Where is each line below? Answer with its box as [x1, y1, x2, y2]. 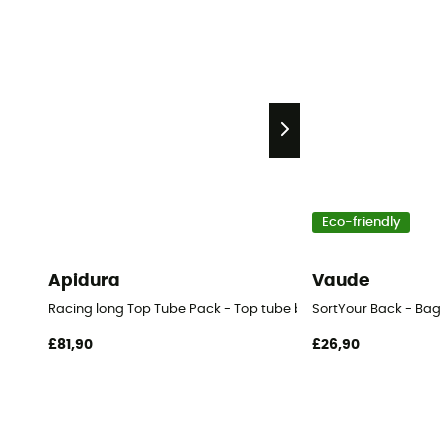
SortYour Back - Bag [311, 302, 441, 316]
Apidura [47, 272, 120, 290]
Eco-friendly [321, 216, 401, 230]
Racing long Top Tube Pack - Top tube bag [47, 302, 321, 316]
